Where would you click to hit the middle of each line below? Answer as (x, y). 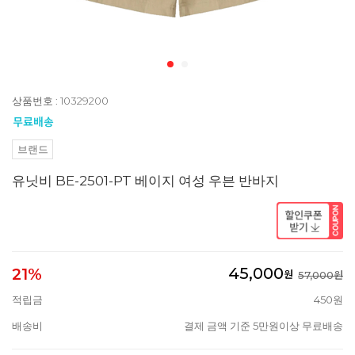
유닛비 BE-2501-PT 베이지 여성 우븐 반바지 (145, 181)
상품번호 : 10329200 (60, 101)
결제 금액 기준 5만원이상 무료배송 (263, 325)
